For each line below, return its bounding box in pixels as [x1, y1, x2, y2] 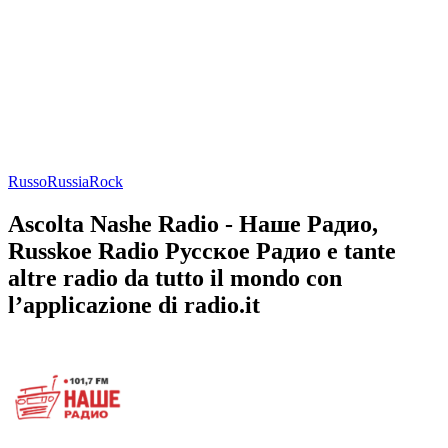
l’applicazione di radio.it [8, 291, 260, 318]
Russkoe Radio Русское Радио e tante [8, 237, 396, 264]
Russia [47, 172, 89, 190]
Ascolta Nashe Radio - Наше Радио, [8, 210, 378, 237]
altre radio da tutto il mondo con [8, 264, 342, 291]
